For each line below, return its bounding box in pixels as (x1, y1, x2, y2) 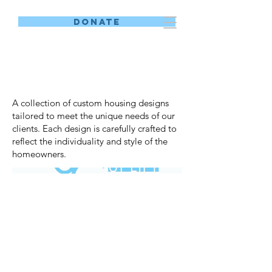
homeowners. (12, 148, 66, 160)
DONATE (73, 16, 121, 27)
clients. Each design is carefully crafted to (12, 123, 177, 134)
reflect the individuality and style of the (12, 135, 168, 147)
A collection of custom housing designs (12, 97, 169, 109)
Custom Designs (12, 65, 151, 80)
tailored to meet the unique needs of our (12, 110, 175, 121)
